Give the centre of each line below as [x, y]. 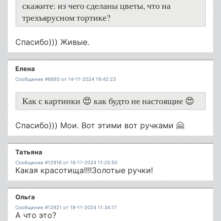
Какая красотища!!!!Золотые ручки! [84, 170]
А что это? [36, 215]
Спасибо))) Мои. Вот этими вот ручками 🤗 [100, 125]
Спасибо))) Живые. [52, 42]
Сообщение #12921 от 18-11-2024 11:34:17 [66, 207]
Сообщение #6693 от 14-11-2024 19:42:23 [66, 79]
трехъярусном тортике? [66, 18]
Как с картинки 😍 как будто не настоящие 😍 [108, 101]
